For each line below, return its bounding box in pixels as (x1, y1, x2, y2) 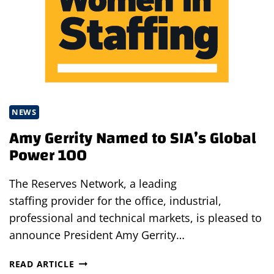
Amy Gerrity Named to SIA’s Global (9, 123, 256, 153)
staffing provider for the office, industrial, (9, 193, 221, 208)
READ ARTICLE (9, 257, 75, 270)
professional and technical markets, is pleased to (9, 210, 262, 225)
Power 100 (9, 140, 87, 170)
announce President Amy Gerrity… (9, 227, 185, 242)
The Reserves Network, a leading (9, 176, 177, 191)
